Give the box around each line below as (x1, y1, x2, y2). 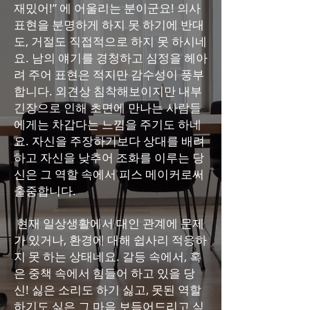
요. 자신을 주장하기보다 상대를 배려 (14, 133, 205, 149)
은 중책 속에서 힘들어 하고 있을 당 (14, 265, 195, 281)
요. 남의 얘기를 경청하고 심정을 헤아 (14, 50, 208, 66)
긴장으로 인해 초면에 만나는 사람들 (14, 100, 201, 116)
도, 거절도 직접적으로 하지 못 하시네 (14, 33, 207, 49)
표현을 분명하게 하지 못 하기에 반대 (14, 17, 204, 33)
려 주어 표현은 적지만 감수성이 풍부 (14, 66, 204, 82)
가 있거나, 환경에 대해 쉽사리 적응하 (14, 232, 207, 248)
